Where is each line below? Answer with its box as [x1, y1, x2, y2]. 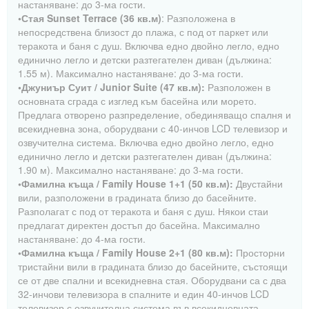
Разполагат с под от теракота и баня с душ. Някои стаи [18, 204, 268, 218]
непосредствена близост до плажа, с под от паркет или [18, 25, 268, 39]
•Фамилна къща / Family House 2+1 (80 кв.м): [18, 246, 233, 259]
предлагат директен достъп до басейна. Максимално [18, 218, 260, 232]
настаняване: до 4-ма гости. [18, 232, 146, 246]
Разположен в [205, 80, 270, 94]
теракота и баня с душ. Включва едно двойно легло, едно [18, 39, 279, 52]
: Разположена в [161, 11, 235, 25]
